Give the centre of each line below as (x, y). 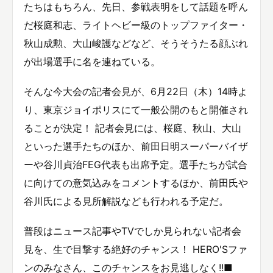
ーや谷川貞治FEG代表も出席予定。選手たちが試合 (136, 165)
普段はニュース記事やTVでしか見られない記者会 (133, 231)
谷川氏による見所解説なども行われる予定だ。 (126, 201)
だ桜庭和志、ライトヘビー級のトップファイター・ (136, 25)
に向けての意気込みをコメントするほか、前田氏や (136, 183)
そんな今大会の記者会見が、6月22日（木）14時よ (136, 92)
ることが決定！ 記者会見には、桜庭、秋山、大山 (133, 128)
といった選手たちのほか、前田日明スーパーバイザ (136, 147)
